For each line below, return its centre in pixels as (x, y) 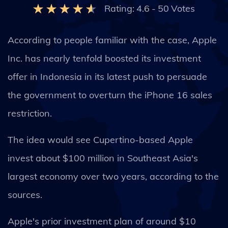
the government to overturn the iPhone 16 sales (110, 95)
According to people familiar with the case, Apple (112, 40)
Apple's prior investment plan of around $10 (102, 221)
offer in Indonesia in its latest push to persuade (107, 77)
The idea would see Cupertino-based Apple (100, 140)
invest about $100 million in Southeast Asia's (103, 158)
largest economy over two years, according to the (113, 176)
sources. (26, 195)
